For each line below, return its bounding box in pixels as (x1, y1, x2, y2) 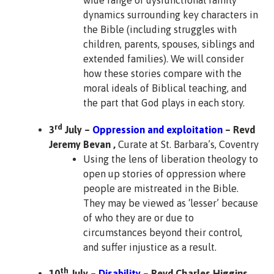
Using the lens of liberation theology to (83, 153, 258, 165)
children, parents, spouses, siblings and (83, 39, 255, 50)
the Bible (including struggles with (83, 24, 237, 35)
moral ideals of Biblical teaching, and (83, 83, 247, 94)
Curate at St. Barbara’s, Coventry (116, 138, 259, 150)
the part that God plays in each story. (83, 97, 245, 109)
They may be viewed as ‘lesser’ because (83, 197, 258, 209)
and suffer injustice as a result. (83, 241, 217, 253)
